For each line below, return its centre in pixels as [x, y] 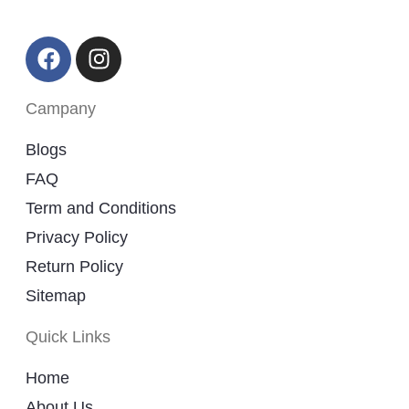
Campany [61, 108]
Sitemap [56, 295]
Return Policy [74, 266]
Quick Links [68, 336]
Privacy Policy [77, 237]
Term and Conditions [101, 208]
